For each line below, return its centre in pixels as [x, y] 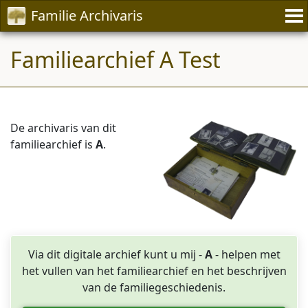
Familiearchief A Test [115, 59]
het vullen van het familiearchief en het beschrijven [154, 271]
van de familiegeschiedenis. [154, 287]
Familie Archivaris [87, 15]
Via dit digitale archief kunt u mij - [116, 254]
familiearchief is [53, 144]
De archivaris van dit [63, 128]
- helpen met [246, 254]
